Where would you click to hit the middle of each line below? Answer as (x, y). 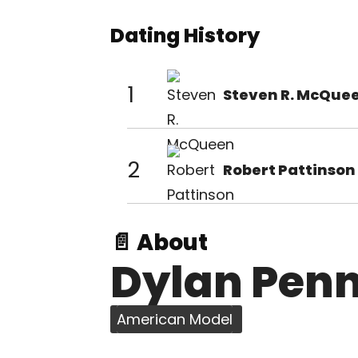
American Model (175, 319)
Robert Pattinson (289, 170)
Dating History (185, 36)
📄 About (159, 243)
